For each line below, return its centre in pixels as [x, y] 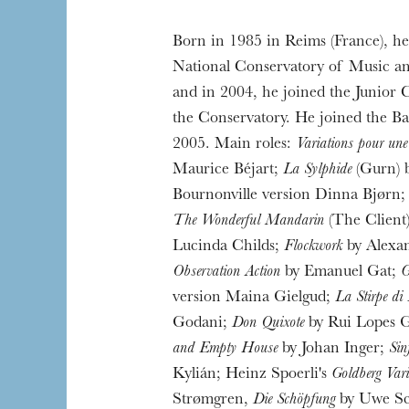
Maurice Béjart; [227, 171]
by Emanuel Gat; [340, 273]
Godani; [202, 324]
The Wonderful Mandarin [248, 222]
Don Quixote [267, 324]
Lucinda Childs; [228, 247]
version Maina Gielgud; [253, 299]
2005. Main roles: [234, 145]
